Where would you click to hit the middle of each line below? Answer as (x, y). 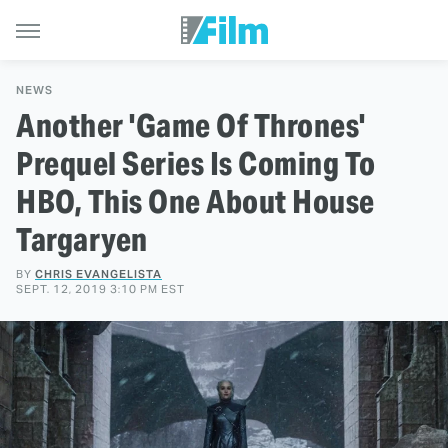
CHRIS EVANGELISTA (98, 274)
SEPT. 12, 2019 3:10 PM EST (100, 289)
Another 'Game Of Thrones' (191, 125)
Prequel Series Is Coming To (196, 163)
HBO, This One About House (195, 201)
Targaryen (82, 239)
